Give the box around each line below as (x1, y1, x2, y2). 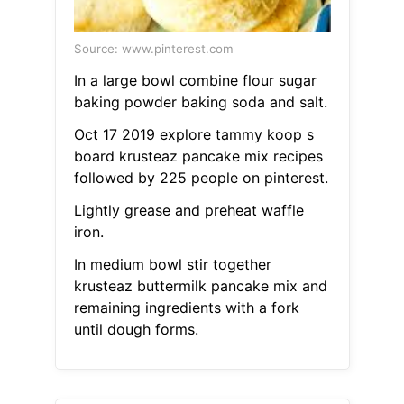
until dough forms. (73, 320, 198, 339)
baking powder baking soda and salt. (73, 93, 327, 112)
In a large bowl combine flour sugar (73, 71, 317, 90)
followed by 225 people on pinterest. (73, 169, 328, 188)
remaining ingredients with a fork (73, 298, 299, 317)
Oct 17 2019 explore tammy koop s (73, 125, 314, 144)
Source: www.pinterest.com (73, 41, 234, 57)
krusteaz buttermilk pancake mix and (73, 277, 327, 296)
